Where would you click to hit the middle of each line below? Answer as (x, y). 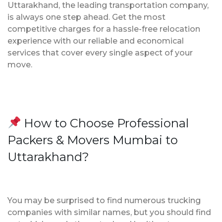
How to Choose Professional (105, 123)
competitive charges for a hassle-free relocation (104, 29)
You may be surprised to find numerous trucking (104, 200)
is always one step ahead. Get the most (86, 17)
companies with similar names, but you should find (109, 212)
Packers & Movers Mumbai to (93, 140)
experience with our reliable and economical (96, 41)
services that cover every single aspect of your (100, 53)
